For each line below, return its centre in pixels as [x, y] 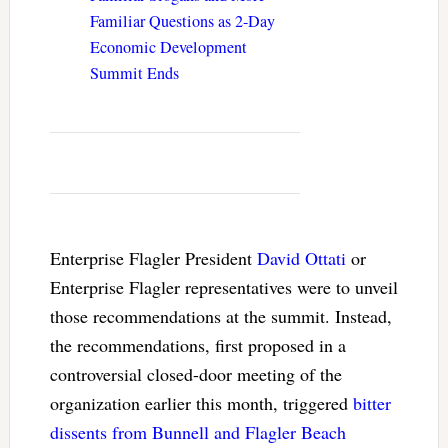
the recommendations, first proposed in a [197, 344]
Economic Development [168, 46]
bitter [371, 402]
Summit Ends [134, 72]
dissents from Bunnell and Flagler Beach [197, 431]
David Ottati [301, 257]
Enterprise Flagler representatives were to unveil [223, 286]
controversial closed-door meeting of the [195, 373]
